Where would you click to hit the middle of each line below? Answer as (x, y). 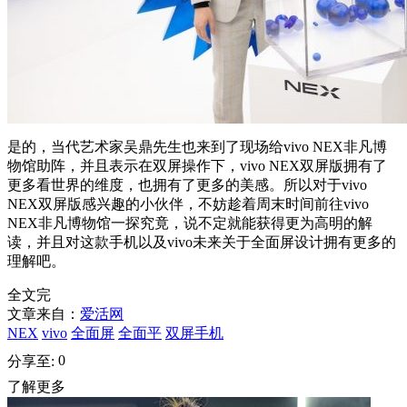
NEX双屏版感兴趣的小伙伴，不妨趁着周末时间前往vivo (188, 204)
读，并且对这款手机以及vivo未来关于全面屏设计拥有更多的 (202, 243)
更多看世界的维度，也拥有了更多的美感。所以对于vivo (187, 185)
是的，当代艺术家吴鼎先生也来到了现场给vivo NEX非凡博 (197, 147)
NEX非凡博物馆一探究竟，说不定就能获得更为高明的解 (190, 223)
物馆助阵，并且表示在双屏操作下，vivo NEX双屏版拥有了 (197, 166)
